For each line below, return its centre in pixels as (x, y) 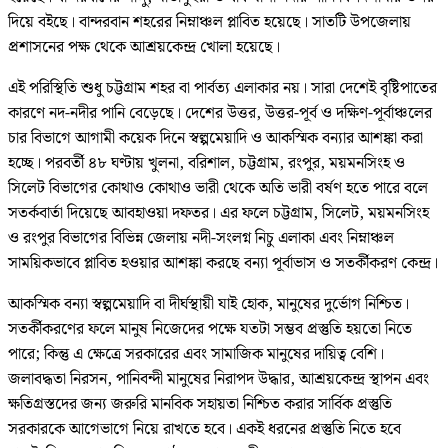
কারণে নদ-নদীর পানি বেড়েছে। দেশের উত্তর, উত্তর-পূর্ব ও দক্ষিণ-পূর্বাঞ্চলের (220, 114)
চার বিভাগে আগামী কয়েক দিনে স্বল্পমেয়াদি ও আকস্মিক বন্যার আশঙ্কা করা (215, 139)
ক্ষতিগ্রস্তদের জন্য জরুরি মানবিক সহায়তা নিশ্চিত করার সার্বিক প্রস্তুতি (200, 405)
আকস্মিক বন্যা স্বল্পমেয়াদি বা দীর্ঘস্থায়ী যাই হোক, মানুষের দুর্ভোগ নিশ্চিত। (208, 305)
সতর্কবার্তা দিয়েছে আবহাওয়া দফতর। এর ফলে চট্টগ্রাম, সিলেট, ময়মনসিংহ (218, 214)
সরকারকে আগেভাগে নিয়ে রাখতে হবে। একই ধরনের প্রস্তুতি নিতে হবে (204, 430)
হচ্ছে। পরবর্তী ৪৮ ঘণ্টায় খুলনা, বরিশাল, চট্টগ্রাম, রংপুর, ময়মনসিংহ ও (206, 164)
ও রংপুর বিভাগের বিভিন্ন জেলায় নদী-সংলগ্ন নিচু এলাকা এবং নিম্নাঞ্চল (201, 239)
